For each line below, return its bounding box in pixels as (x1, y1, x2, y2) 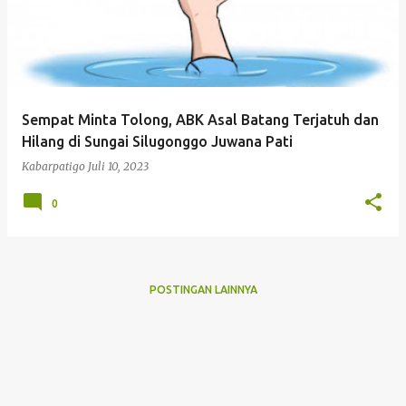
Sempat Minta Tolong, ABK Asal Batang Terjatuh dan (22, 111, 379, 129)
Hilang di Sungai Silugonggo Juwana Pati (22, 133, 293, 150)
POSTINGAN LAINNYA (149, 284, 257, 296)
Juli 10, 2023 (88, 159, 149, 174)
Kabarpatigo (22, 159, 85, 174)
